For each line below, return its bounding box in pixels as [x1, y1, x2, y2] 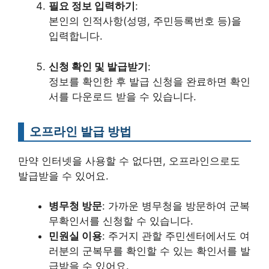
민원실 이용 [49, 230, 102, 242]
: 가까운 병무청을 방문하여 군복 [102, 200, 250, 212]
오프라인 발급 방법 [29, 123, 131, 139]
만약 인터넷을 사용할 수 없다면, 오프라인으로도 [18, 154, 240, 167]
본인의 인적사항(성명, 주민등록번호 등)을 [49, 15, 241, 27]
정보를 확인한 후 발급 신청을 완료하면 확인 [49, 75, 250, 88]
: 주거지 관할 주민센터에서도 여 [102, 230, 250, 242]
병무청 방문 [49, 200, 102, 212]
